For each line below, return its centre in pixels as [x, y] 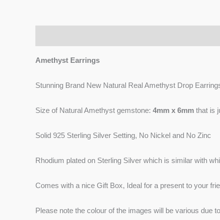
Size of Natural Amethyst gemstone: [94, 110]
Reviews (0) [104, 36]
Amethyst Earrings [68, 60]
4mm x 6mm [173, 110]
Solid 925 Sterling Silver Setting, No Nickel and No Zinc [123, 135]
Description [55, 36]
